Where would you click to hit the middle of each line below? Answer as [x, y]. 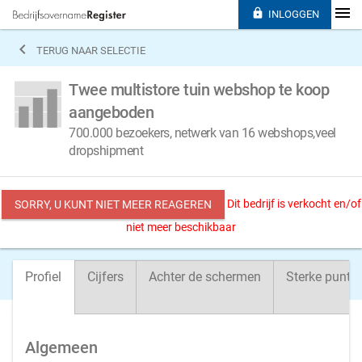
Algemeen [61, 347]
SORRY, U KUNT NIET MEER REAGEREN [113, 204]
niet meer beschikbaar [181, 227]
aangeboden [111, 112]
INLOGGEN [293, 14]
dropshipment [106, 151]
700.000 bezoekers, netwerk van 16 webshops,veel [202, 133]
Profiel [43, 277]
